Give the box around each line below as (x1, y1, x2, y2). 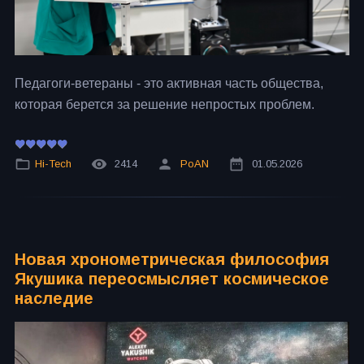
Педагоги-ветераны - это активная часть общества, (15, 76, 323, 91)
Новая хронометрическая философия (15, 250, 329, 269)
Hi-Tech (35, 158, 71, 171)
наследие (15, 289, 93, 308)
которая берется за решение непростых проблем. (15, 97, 314, 112)
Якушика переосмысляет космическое (15, 270, 329, 288)
